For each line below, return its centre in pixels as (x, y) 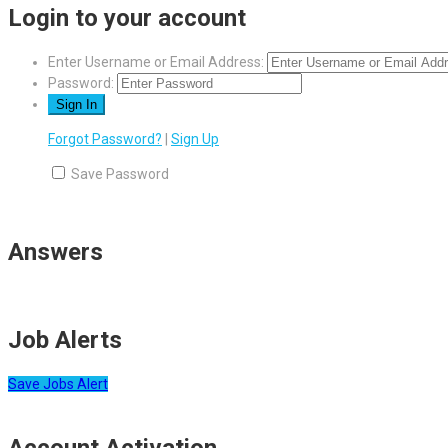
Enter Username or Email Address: (156, 62)
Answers (55, 251)
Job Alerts (65, 339)
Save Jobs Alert (58, 383)
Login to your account (127, 18)
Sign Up (195, 139)
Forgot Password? (105, 139)
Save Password (120, 174)
